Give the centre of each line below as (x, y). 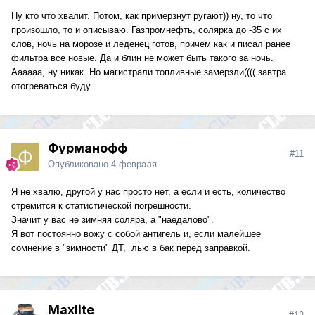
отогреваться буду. (52, 86)
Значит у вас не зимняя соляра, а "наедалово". (112, 220)
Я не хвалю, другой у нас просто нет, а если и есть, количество (148, 192)
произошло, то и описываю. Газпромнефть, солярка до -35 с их (147, 30)
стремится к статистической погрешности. (101, 206)
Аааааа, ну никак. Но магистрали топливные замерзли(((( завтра (149, 72)
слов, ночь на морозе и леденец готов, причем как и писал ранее (151, 44)
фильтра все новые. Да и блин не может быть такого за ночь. (142, 58)
